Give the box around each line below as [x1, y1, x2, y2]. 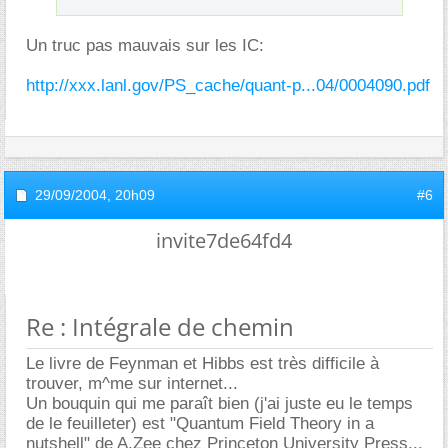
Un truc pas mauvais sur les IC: [26, 35, 264, 55]
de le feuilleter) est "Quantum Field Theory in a [26, 413, 374, 433]
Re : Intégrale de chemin [26, 309, 294, 343]
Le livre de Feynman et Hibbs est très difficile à [26, 353, 379, 373]
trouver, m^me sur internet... [26, 373, 238, 393]
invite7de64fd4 [156, 226, 292, 254]
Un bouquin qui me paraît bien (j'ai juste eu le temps [26, 393, 413, 413]
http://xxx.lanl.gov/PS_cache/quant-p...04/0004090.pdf [26, 75, 430, 95]
